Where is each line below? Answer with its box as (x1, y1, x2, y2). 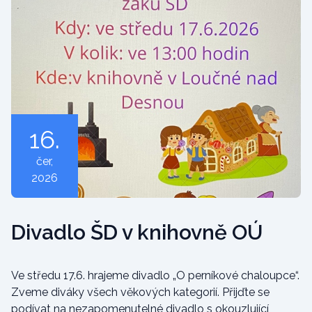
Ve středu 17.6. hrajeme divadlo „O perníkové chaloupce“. (11, 269, 299, 282)
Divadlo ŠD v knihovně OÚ (11, 220, 263, 244)
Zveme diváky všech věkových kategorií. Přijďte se (11, 286, 270, 299)
